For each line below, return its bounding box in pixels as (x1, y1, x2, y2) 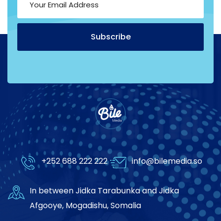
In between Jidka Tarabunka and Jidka (30, 184, 179, 196)
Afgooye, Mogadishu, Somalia (30, 199, 141, 211)
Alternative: (17, 59, 62, 71)
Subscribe (90, 31, 131, 43)
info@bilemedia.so (131, 155, 202, 167)
